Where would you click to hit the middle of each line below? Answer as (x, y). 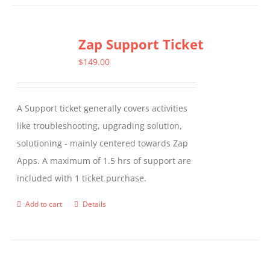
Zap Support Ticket (141, 44)
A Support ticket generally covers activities (102, 108)
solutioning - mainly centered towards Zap (103, 143)
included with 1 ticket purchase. (82, 178)
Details (95, 204)
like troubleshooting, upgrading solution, (100, 126)
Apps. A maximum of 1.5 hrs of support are (104, 161)
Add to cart (44, 204)
